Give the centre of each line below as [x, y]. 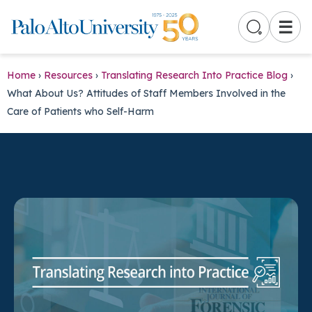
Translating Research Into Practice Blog [194, 75]
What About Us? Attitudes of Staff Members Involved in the [146, 93]
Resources [68, 75]
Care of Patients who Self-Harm [80, 111]
